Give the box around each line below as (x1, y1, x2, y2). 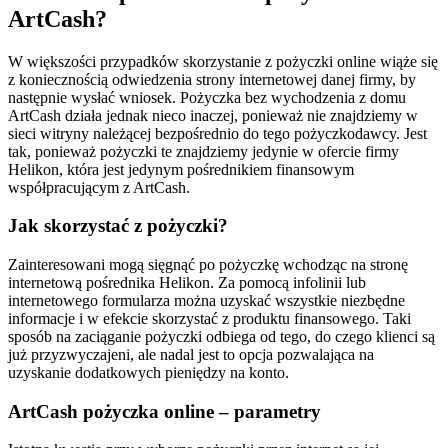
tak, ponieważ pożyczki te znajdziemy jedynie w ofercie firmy (8, 142, 399, 160)
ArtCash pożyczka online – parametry (8, 400, 321, 422)
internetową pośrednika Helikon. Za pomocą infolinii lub (8, 273, 366, 291)
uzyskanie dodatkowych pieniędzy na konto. (8, 363, 293, 381)
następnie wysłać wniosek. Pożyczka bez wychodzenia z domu (8, 88, 406, 106)
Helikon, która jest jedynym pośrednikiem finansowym (8, 160, 354, 178)
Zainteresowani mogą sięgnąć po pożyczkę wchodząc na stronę (8, 255, 408, 273)
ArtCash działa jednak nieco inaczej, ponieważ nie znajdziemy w (8, 106, 418, 124)
